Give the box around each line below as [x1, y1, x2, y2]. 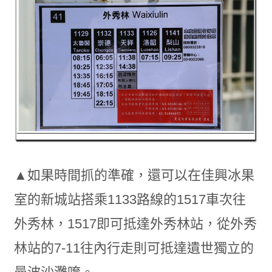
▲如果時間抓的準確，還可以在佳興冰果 [13, 167, 254, 183]
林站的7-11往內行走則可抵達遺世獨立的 [13, 240, 254, 256]
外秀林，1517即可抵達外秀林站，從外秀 [13, 216, 257, 231]
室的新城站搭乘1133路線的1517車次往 [13, 191, 246, 207]
